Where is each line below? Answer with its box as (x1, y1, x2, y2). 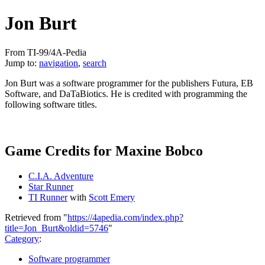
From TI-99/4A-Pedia (5, 47, 86, 57)
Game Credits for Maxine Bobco (5, 143, 203, 159)
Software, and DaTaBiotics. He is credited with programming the (5, 88, 247, 99)
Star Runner (28, 181, 73, 192)
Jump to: (5, 57, 39, 68)
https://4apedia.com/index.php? (67, 212, 183, 222)
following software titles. (5, 99, 97, 109)
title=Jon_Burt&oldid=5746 (5, 222, 108, 233)
